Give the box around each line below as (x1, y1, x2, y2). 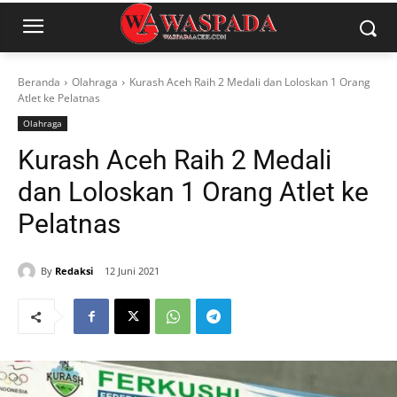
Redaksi (55, 263, 93, 277)
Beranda (18, 74, 60, 90)
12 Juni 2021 (105, 264, 160, 278)
